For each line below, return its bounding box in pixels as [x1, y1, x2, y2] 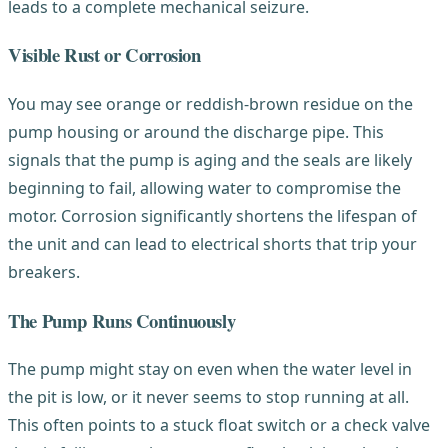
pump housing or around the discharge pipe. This [8, 120, 384, 143]
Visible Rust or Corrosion [8, 41, 201, 69]
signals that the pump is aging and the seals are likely [8, 148, 412, 171]
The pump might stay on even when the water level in [8, 358, 412, 381]
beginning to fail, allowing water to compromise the [8, 176, 401, 199]
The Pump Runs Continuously [8, 306, 236, 334]
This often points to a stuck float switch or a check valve [8, 414, 430, 437]
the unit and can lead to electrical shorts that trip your [8, 232, 417, 255]
